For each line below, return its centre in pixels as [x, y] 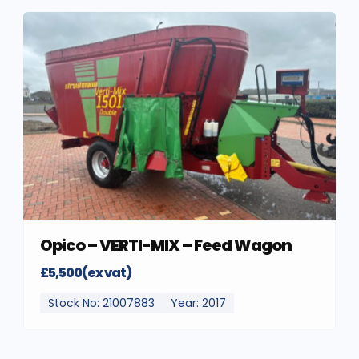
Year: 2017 [198, 303]
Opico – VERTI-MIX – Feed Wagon [166, 245]
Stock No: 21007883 [101, 303]
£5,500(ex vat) [86, 272]
